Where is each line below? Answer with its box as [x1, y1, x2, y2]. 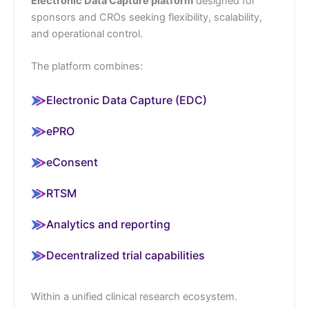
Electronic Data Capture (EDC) [46, 92, 207, 107]
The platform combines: [31, 60, 143, 73]
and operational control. [31, 28, 143, 40]
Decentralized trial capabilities [46, 248, 205, 262]
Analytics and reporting [46, 217, 170, 231]
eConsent [46, 154, 98, 169]
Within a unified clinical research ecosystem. [31, 290, 237, 303]
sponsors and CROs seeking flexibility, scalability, [31, 11, 262, 23]
